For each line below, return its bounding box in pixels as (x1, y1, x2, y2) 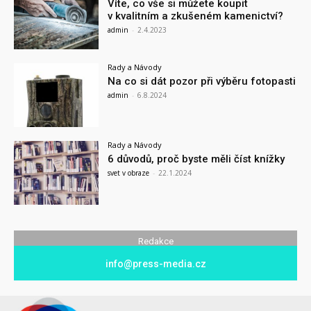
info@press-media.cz (105, 258, 206, 269)
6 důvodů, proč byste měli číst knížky (108, 152, 285, 165)
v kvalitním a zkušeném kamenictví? (108, 10, 284, 23)
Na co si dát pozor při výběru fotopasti (108, 75, 296, 88)
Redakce (137, 235, 174, 246)
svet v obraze (108, 167, 150, 178)
